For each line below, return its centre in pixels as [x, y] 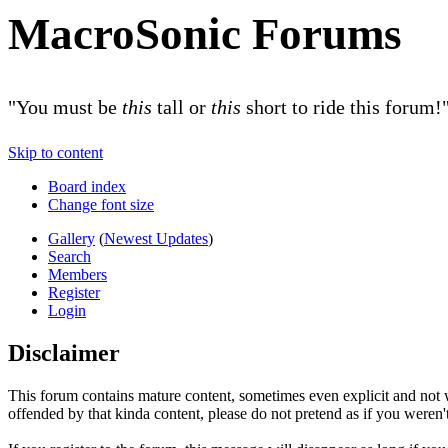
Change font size [101, 205]
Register [74, 293]
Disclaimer [64, 352]
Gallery [71, 239]
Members [77, 275]
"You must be [65, 107]
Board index [87, 187]
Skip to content [55, 153]
